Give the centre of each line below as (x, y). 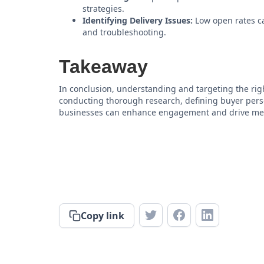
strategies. (103, 9)
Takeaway (103, 67)
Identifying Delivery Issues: (138, 20)
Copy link (103, 216)
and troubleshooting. (124, 32)
